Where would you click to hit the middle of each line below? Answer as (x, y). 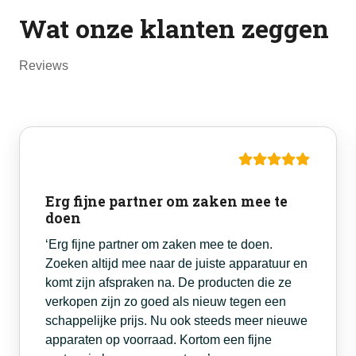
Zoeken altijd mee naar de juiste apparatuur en (176, 264)
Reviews (44, 66)
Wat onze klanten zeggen (174, 28)
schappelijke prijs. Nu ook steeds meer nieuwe (176, 321)
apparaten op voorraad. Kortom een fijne (159, 340)
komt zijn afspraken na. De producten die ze (168, 283)
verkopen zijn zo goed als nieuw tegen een (166, 302)
